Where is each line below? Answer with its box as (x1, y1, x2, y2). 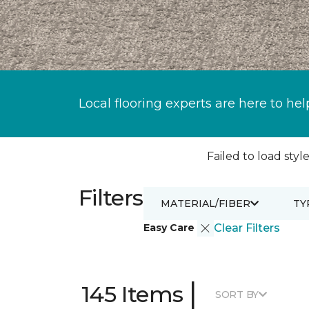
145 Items (81, 281, 183, 308)
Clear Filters (213, 221, 280, 235)
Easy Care (143, 221, 197, 234)
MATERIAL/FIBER (160, 197, 250, 210)
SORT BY (215, 288, 259, 301)
